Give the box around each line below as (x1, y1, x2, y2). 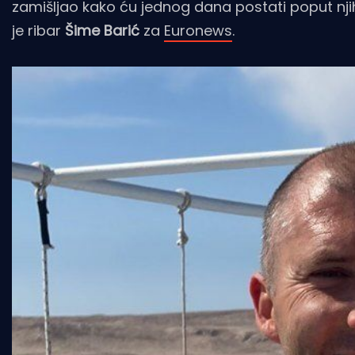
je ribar (12, 20, 65, 40)
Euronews (164, 20, 232, 40)
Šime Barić (65, 20, 139, 40)
